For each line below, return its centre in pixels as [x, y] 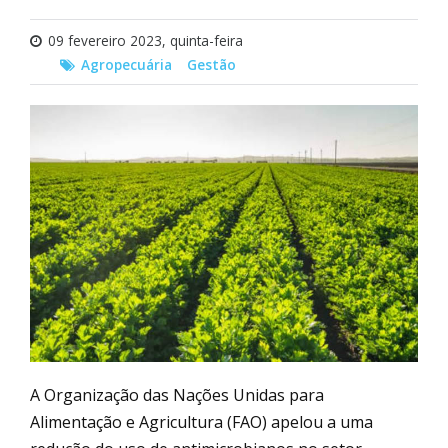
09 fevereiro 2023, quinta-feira [145, 40]
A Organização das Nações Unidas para [177, 394]
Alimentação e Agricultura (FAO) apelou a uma [201, 421]
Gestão [211, 64]
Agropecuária [126, 64]
